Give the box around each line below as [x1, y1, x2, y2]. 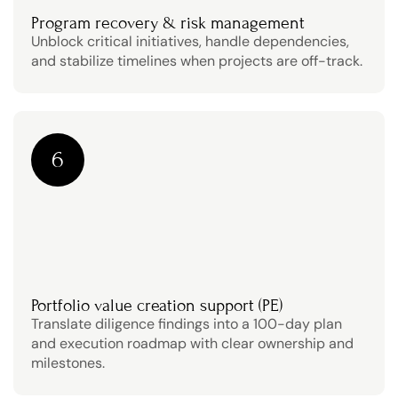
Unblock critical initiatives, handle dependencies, [31, 32, 349, 51]
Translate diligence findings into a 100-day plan [31, 314, 342, 333]
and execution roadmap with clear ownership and [31, 334, 354, 353]
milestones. [31, 354, 105, 372]
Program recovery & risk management [31, 12, 305, 33]
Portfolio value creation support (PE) [31, 295, 283, 315]
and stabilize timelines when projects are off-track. [31, 52, 362, 70]
